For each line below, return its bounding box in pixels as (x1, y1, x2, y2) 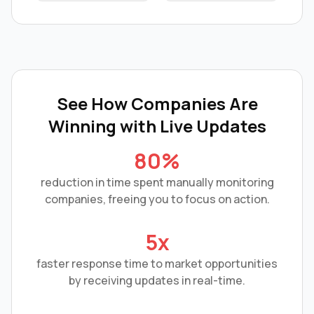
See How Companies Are (56, 92, 258, 116)
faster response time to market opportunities (36, 256, 278, 272)
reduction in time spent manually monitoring (40, 175, 274, 191)
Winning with (48, 114, 160, 138)
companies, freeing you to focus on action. (44, 191, 270, 207)
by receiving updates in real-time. (69, 273, 245, 289)
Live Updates (159, 114, 266, 138)
